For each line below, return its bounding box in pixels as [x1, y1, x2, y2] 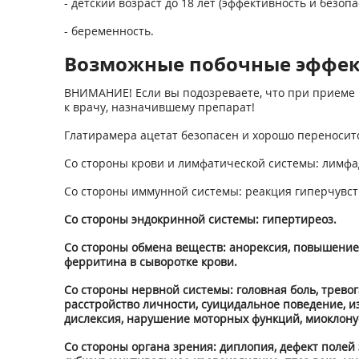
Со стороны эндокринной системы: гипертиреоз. [63, 212, 337, 227]
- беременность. [63, 23, 154, 38]
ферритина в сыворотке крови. [63, 254, 237, 269]
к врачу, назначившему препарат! [63, 99, 255, 115]
